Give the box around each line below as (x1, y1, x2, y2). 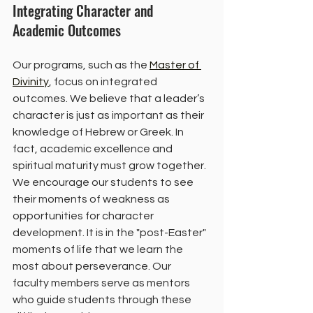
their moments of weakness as (13, 193, 172, 205)
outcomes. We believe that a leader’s (13, 92, 207, 104)
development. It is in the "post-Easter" (13, 226, 208, 238)
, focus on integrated (49, 75, 159, 87)
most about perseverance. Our (13, 260, 173, 272)
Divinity (13, 75, 49, 87)
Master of (150, 59, 201, 71)
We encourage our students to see (13, 176, 196, 188)
